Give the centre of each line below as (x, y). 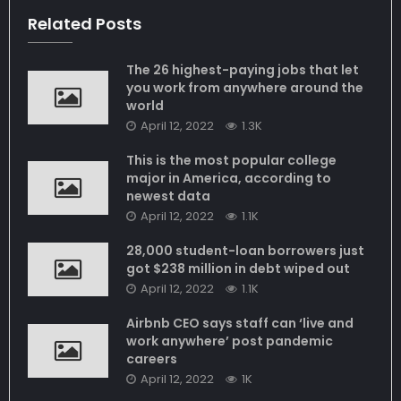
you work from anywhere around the (245, 88)
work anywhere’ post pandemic (230, 341)
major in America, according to (229, 179)
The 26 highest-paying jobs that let (243, 70)
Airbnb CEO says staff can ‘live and (240, 324)
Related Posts (85, 24)
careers (152, 359)
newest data (168, 196)
